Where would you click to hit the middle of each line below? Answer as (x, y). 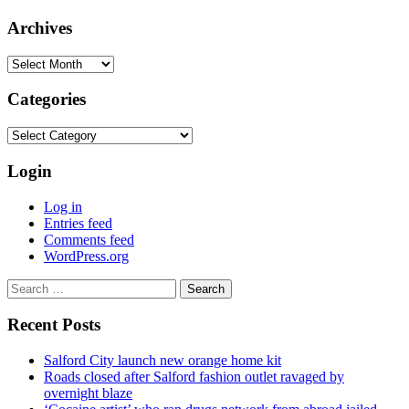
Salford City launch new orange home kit (163, 360)
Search (26, 286)
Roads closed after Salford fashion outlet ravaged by (194, 376)
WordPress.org (86, 256)
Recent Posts (54, 325)
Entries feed (78, 223)
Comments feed (89, 239)
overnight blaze (88, 393)
